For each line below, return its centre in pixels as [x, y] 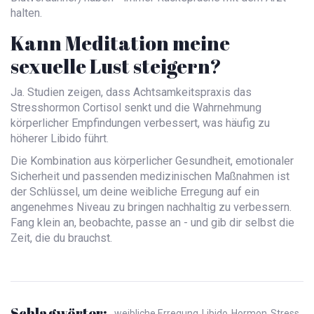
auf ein [243, 192]
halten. [26, 13]
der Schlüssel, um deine [70, 192]
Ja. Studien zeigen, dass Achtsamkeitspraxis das [131, 93]
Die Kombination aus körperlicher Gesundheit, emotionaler [152, 161]
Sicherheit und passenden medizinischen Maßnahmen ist [150, 177]
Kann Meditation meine [120, 43]
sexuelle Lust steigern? [116, 66]
